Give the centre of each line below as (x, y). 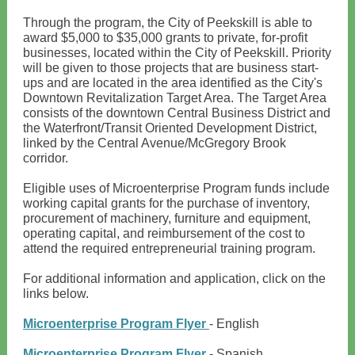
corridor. (46, 158)
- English (234, 324)
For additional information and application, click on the (174, 279)
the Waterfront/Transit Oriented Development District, (170, 128)
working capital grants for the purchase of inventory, (166, 203)
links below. (56, 294)
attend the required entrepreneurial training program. (169, 248)
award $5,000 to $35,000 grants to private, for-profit (165, 38)
